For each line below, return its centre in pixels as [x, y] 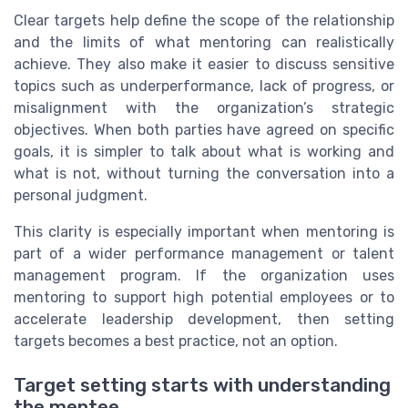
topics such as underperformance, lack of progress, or [204, 87]
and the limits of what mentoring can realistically [204, 43]
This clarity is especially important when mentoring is [204, 232]
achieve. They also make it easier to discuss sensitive [204, 65]
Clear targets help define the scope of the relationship [204, 21]
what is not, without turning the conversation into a [204, 174]
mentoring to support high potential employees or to [204, 298]
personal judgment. [81, 196]
